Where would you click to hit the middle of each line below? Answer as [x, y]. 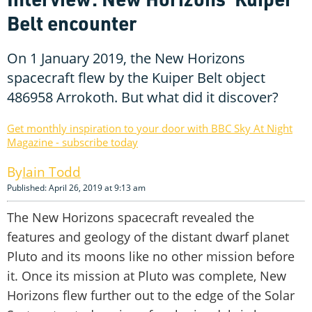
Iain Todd [52, 172]
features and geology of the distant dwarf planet [148, 236]
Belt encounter [72, 22]
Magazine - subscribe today [72, 142]
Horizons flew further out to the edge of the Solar [151, 295]
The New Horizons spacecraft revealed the [131, 217]
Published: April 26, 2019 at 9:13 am [76, 187]
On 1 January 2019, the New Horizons [126, 58]
